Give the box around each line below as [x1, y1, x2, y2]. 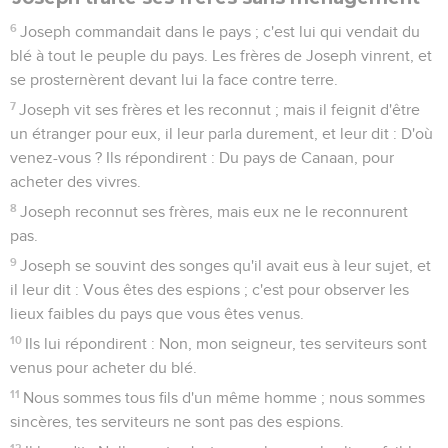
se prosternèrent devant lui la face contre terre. [10, 71, 338, 88]
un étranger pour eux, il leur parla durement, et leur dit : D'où [10, 125, 433, 142]
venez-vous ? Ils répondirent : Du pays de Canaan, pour [10, 149, 394, 166]
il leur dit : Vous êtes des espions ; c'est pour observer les [10, 281, 409, 298]
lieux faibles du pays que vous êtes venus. [10, 305, 304, 322]
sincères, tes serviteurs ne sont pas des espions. [10, 413, 344, 430]
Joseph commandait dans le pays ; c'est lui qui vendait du [20, 23, 421, 40]
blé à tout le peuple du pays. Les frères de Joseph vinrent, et [10, 47, 432, 64]
